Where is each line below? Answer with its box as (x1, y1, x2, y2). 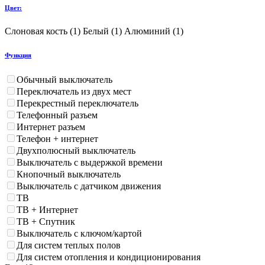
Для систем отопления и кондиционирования (17, 251, 201, 262)
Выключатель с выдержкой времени (17, 157, 163, 167)
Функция (5, 51, 31, 59)
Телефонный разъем (17, 109, 98, 120)
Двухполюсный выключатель (17, 145, 135, 156)
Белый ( (83, 26, 114, 37)
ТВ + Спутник (17, 216, 75, 227)
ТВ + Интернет (17, 204, 78, 215)
